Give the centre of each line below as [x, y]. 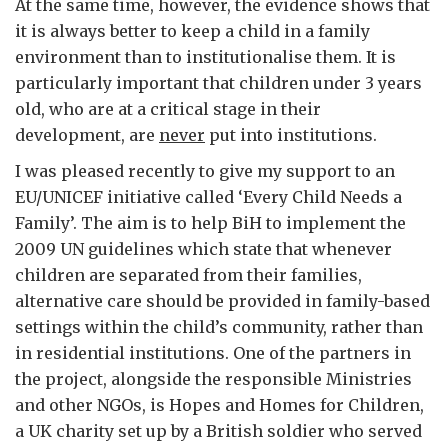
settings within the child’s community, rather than [219, 327]
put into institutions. [291, 135]
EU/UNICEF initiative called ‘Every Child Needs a [208, 197]
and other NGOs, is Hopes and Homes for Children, [219, 405]
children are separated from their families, [188, 275]
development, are [87, 135]
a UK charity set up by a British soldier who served [218, 431]
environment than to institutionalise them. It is [205, 57]
